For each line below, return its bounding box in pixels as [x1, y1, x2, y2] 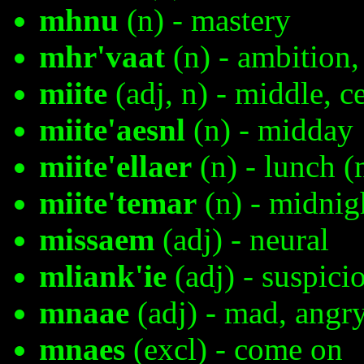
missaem [39, 222, 154, 258]
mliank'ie [39, 258, 167, 294]
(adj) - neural [154, 222, 329, 258]
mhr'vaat [39, 39, 165, 75]
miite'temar [39, 185, 197, 221]
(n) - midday [185, 112, 353, 148]
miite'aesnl [39, 112, 185, 148]
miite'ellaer [39, 149, 192, 184]
